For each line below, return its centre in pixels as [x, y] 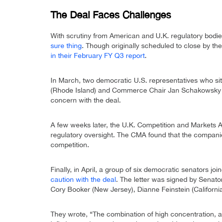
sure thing [66, 46]
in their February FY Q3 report [98, 56]
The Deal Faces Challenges [111, 15]
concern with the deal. [86, 100]
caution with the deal [83, 180]
